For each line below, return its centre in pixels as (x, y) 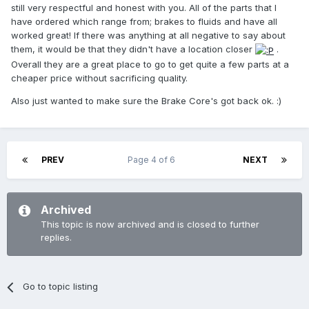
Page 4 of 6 (153, 160)
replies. (56, 238)
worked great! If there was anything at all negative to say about (148, 36)
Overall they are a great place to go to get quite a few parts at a (150, 64)
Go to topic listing (61, 287)
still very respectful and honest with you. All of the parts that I (144, 8)
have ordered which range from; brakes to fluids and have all (144, 22)
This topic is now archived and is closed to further (150, 225)
